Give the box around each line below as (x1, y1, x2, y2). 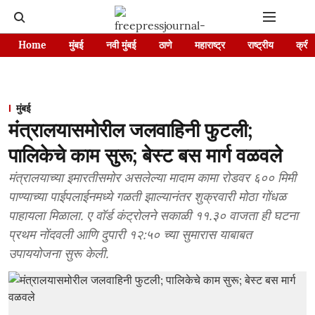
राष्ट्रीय (247, 39, 274, 51)
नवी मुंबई (106, 39, 136, 51)
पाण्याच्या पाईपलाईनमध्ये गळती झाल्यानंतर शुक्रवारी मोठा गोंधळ (8, 188, 286, 205)
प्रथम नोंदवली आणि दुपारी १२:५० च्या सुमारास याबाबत (8, 226, 252, 243)
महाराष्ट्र (195, 39, 225, 51)
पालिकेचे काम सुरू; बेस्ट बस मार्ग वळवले (8, 143, 282, 168)
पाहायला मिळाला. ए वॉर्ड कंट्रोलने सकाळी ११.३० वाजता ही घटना (8, 207, 298, 224)
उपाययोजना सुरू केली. (8, 245, 108, 262)
